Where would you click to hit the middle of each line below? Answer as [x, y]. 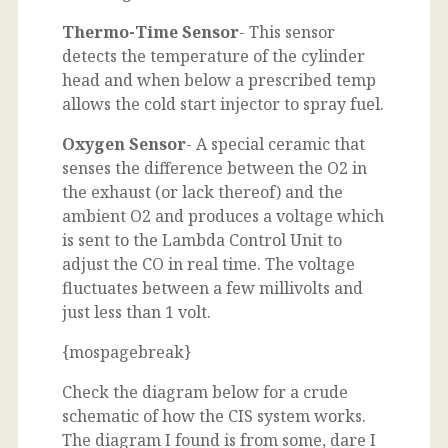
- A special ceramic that [275, 143]
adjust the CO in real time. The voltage [208, 263]
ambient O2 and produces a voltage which [223, 215]
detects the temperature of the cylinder [213, 55]
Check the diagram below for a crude [205, 391]
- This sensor [287, 31]
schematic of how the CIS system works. [214, 415]
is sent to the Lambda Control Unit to [202, 239]
